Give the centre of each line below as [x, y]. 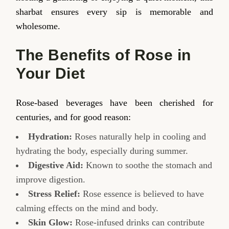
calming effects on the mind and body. [87, 208]
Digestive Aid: [56, 165]
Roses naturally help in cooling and [139, 137]
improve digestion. [51, 180]
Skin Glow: [51, 223]
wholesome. [38, 26]
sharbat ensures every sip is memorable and [114, 12]
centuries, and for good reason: [74, 117]
